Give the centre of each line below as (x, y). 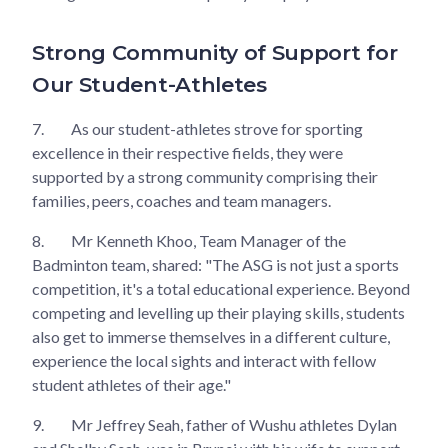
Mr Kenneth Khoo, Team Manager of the (207, 240)
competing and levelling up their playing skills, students (218, 312)
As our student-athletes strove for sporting (215, 128)
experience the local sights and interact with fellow (204, 360)
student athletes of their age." (131, 384)
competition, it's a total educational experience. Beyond (221, 288)
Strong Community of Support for (215, 52)
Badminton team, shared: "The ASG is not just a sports (215, 264)
